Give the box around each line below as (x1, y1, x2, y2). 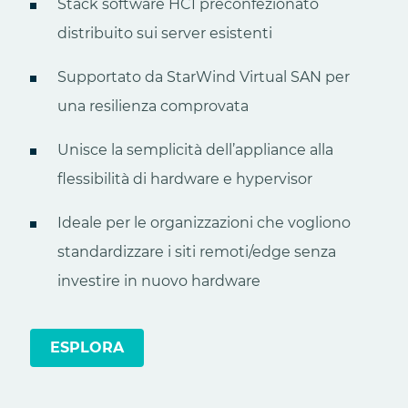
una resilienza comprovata (57, 97, 250, 115)
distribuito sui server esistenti (57, 24, 273, 42)
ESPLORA (50, 338, 125, 356)
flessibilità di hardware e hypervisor (57, 169, 313, 188)
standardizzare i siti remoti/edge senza (57, 242, 337, 260)
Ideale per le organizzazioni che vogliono (57, 213, 352, 231)
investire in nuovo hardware (57, 271, 261, 290)
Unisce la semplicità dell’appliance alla (57, 140, 334, 158)
